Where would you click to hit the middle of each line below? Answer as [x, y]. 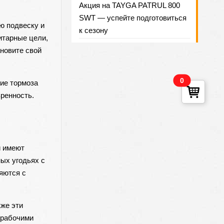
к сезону [93, 30]
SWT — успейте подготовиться [132, 18]
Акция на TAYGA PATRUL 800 [129, 5]
